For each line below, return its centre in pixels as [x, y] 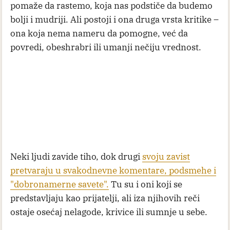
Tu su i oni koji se [146, 185]
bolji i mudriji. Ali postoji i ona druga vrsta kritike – [114, 20]
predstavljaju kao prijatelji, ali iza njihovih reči [105, 198]
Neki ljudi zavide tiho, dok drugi [76, 157]
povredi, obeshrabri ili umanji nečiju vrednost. [106, 47]
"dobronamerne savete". [60, 185]
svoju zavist [166, 157]
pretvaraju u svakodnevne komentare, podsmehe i [113, 171]
